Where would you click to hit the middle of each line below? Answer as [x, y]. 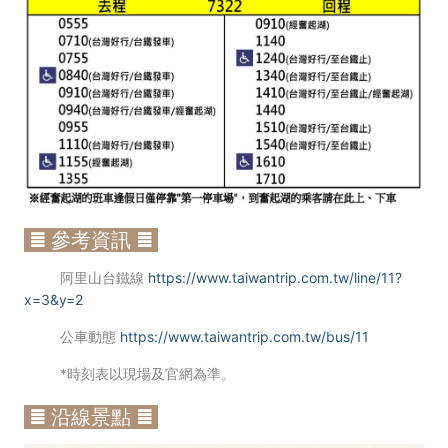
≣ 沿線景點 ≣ [91, 416]
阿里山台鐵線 [104, 277]
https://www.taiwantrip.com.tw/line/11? [275, 277]
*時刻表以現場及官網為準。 [147, 373]
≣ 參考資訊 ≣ [91, 239]
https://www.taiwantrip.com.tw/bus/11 [244, 336]
